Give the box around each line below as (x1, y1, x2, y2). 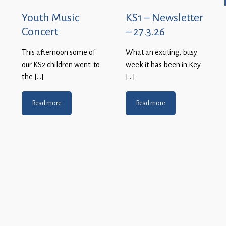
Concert (22, 24, 58, 39)
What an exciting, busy (126, 48, 197, 58)
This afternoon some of (22, 48, 95, 58)
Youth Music (22, 10, 79, 25)
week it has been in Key (126, 60, 201, 70)
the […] (22, 72, 44, 82)
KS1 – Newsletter (126, 10, 203, 25)
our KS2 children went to (22, 60, 100, 70)
